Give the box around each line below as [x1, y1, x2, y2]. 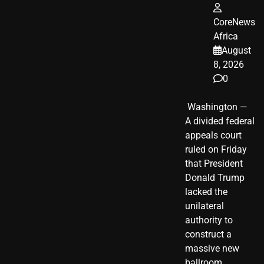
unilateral [185, 200, 224, 212]
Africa [213, 30, 238, 42]
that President [185, 157, 243, 169]
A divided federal [185, 115, 255, 127]
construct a [185, 228, 232, 240]
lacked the [185, 186, 227, 197]
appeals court [185, 129, 242, 141]
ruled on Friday [185, 143, 247, 155]
